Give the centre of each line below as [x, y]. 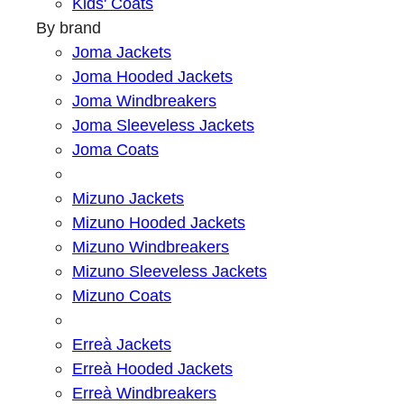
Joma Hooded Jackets [152, 77]
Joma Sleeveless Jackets [163, 125]
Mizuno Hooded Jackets [159, 223]
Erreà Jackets [122, 344]
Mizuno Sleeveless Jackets [170, 271]
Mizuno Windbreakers [151, 247]
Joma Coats [115, 150]
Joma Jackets [122, 52]
